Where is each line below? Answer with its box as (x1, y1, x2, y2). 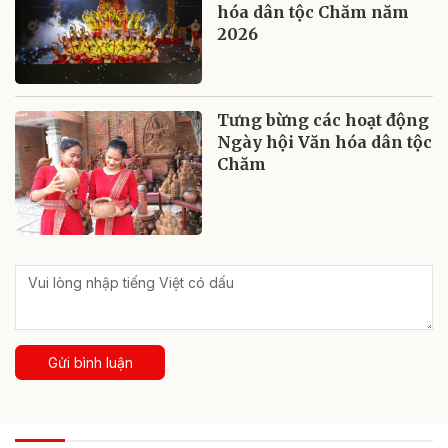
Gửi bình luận (47, 354, 133, 372)
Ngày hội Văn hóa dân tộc (217, 131, 433, 152)
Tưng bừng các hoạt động (217, 109, 430, 130)
